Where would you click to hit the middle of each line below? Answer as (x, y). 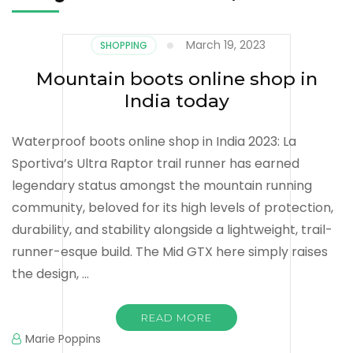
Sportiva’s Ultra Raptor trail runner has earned (156, 163)
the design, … (50, 273)
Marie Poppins (63, 338)
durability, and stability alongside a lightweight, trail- (172, 229)
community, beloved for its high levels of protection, (173, 207)
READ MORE (176, 317)
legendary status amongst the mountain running (162, 185)
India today (176, 100)
